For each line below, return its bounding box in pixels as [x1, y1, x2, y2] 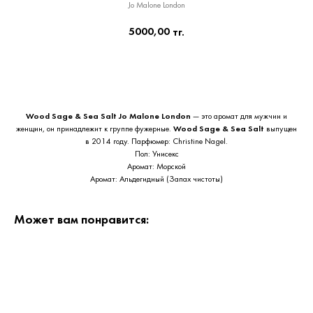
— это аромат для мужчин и [193, 112, 287, 121]
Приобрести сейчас [110, 67, 203, 76]
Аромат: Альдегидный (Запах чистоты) [90, 175, 223, 184]
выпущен [266, 125, 297, 133]
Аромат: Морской [127, 163, 186, 171]
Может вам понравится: [14, 214, 149, 226]
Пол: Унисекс [134, 150, 179, 159]
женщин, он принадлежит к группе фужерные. [16, 125, 173, 133]
